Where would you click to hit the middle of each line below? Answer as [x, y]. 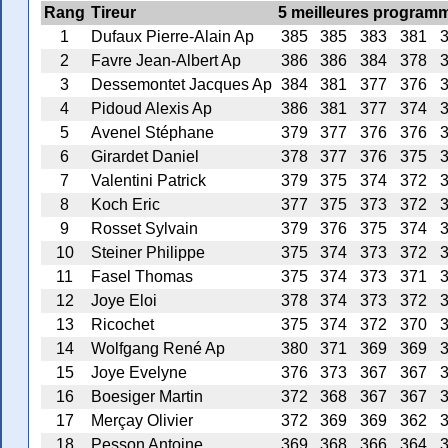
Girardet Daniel [145, 156]
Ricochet [122, 324]
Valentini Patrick [148, 180]
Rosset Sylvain [144, 228]
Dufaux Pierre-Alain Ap [172, 36]
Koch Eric [125, 204]
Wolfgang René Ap [158, 348]
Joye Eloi [124, 300]
